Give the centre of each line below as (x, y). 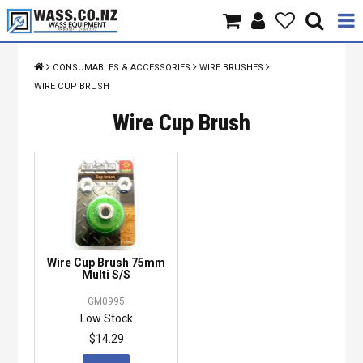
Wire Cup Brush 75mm (107, 262)
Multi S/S (107, 274)
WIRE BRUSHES (232, 68)
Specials (181, 259)
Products (181, 100)
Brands (181, 140)
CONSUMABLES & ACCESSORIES (122, 68)
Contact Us (181, 219)
